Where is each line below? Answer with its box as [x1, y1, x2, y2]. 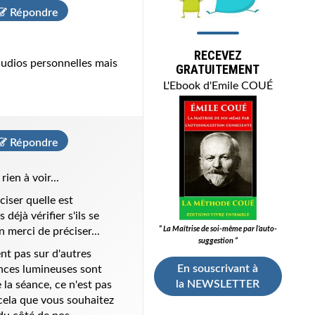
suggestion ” [198, 237, 238, 245]
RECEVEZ [193, 48, 242, 63]
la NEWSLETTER [176, 278, 260, 290]
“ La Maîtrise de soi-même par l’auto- [158, 225, 277, 233]
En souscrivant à [177, 263, 259, 275]
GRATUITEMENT [176, 62, 260, 77]
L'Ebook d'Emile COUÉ [162, 80, 273, 92]
